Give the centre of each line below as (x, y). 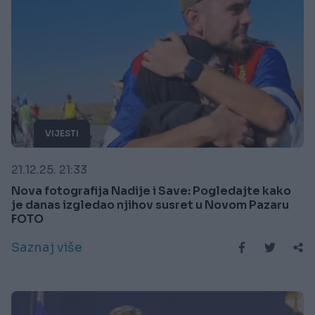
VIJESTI (62, 133)
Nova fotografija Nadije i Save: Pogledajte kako (151, 191)
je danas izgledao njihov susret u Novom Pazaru (150, 205)
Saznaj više (47, 247)
